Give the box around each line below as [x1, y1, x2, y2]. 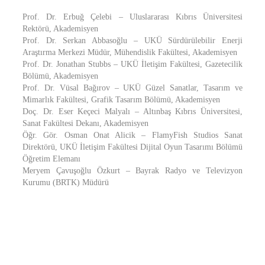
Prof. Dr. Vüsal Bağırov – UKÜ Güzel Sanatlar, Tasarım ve [22, 83, 243, 92]
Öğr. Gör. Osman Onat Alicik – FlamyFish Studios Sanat [22, 131, 243, 140]
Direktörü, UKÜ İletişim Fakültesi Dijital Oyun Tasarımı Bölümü [22, 143, 243, 151]
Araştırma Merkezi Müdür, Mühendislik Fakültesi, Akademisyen [22, 48, 237, 57]
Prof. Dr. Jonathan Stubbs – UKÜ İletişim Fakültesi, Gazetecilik [22, 60, 243, 69]
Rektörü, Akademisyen [22, 24, 98, 33]
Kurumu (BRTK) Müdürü [22, 178, 109, 187]
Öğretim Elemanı [22, 154, 80, 163]
